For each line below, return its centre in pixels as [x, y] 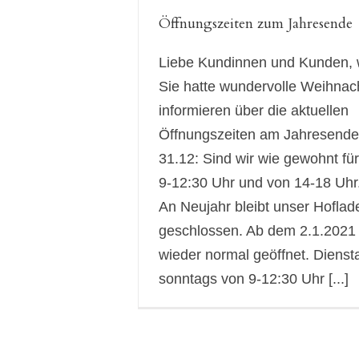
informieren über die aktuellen [254, 111]
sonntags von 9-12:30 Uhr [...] [254, 279]
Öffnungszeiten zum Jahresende [256, 24]
